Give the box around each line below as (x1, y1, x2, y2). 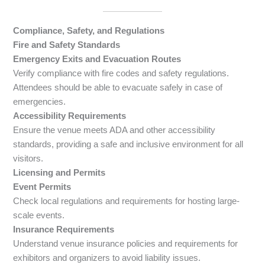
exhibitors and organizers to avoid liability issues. (13, 253, 201, 263)
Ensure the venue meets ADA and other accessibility (13, 125, 216, 135)
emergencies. (13, 96, 66, 106)
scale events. (13, 210, 65, 220)
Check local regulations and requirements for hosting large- (13, 196, 240, 206)
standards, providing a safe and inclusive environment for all (13, 139, 244, 149)
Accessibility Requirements (13, 111, 127, 121)
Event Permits (13, 182, 72, 192)
